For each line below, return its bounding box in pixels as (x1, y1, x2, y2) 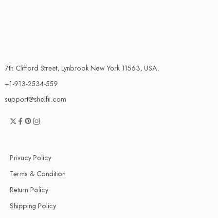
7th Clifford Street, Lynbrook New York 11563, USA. (5, 63, 159, 73)
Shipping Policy (10, 200, 56, 211)
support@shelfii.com (5, 94, 66, 105)
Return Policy (10, 184, 48, 195)
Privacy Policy (10, 152, 51, 163)
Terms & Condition (10, 168, 66, 179)
